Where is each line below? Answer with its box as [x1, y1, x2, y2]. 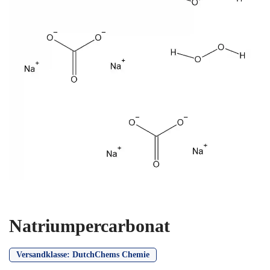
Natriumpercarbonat [9, 216, 170, 236]
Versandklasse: [16, 250, 72, 259]
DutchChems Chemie [72, 250, 149, 259]
